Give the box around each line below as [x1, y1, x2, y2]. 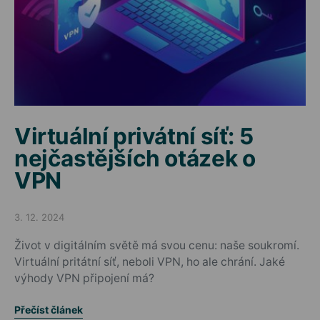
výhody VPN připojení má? [14, 271, 154, 285]
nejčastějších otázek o [14, 144, 256, 172]
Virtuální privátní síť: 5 [14, 121, 254, 150]
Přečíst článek [14, 303, 83, 316]
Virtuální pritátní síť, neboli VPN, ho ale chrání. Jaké [14, 254, 285, 269]
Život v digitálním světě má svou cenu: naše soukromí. [14, 238, 299, 252]
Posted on [14, 216, 59, 229]
